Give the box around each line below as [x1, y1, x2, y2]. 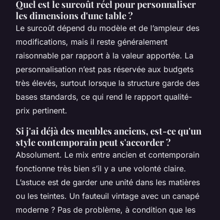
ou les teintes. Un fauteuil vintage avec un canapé [16, 191, 199, 201]
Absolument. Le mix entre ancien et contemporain [16, 149, 199, 160]
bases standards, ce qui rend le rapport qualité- [16, 91, 192, 102]
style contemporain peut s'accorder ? [16, 136, 171, 148]
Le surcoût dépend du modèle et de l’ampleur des [16, 23, 199, 33]
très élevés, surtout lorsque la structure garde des [16, 78, 199, 88]
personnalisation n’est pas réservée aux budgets [16, 64, 193, 74]
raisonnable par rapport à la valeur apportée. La [16, 50, 193, 60]
